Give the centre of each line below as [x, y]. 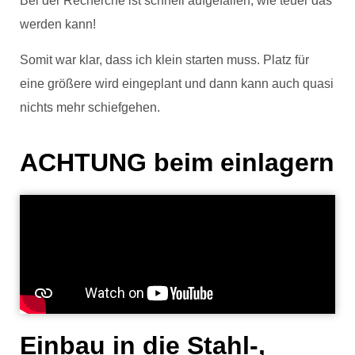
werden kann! [59, 25]
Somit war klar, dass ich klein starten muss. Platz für [164, 59]
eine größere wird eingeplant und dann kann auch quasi [177, 83]
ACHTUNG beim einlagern [177, 162]
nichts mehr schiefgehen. [92, 107]
